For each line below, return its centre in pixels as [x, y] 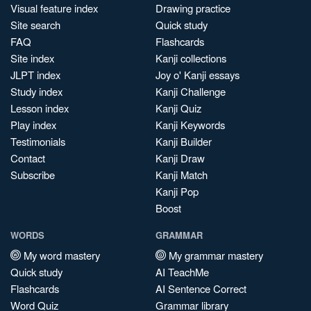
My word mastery [60, 255]
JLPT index [35, 75]
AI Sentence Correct [201, 288]
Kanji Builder [184, 141]
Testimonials [38, 141]
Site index [32, 58]
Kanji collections [191, 58]
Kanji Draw [180, 158]
